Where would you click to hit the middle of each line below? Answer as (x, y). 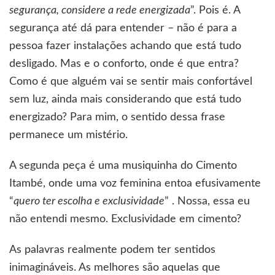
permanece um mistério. (68, 135)
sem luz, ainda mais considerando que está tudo (125, 99)
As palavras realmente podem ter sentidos (112, 250)
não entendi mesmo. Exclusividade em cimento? (125, 219)
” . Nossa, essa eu (207, 201)
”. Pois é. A (215, 10)
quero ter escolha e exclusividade (89, 201)
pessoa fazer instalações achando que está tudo (125, 46)
